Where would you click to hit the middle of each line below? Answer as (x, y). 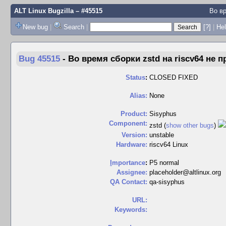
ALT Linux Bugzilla (44, 11)
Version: (134, 135)
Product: (134, 114)
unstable (162, 135)
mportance (129, 163)
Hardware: (132, 145)
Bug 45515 (39, 59)
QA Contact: (129, 182)
